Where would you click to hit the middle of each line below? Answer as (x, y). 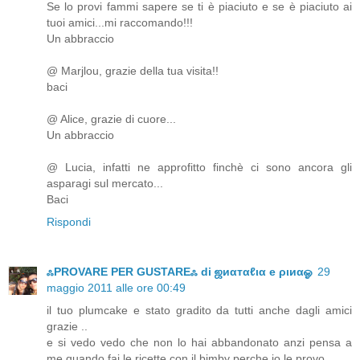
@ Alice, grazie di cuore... (111, 119)
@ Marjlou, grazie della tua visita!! (133, 71)
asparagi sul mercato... (105, 184)
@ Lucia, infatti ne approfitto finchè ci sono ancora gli (199, 168)
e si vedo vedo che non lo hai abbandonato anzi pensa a (199, 343)
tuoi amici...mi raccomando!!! (120, 23)
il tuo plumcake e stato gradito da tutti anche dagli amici (199, 311)
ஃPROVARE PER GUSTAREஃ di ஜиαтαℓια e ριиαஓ (180, 272)
